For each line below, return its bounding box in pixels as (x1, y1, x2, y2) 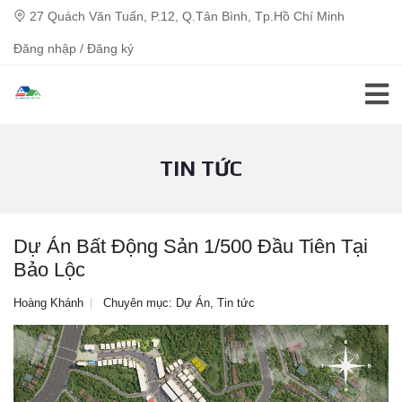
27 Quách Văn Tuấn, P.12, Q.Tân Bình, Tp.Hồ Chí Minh (26, 9, 345, 23)
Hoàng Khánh (13, 296, 83, 310)
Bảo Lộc (13, 258, 85, 281)
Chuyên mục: (103, 296, 176, 310)
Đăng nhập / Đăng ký (13, 41, 134, 56)
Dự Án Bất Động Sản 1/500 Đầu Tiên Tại (13, 235, 368, 258)
